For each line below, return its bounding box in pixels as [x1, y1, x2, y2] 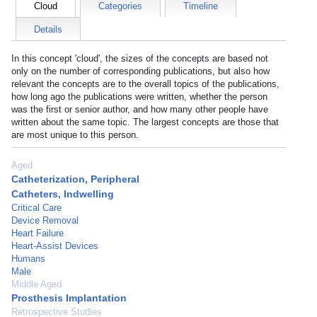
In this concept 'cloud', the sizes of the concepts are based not [11, 53, 268, 64]
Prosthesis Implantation [11, 292, 127, 304]
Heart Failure [11, 228, 64, 238]
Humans [11, 253, 45, 264]
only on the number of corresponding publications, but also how [11, 66, 270, 76]
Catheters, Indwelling [11, 188, 114, 200]
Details [34, 24, 62, 35]
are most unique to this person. [11, 129, 139, 140]
